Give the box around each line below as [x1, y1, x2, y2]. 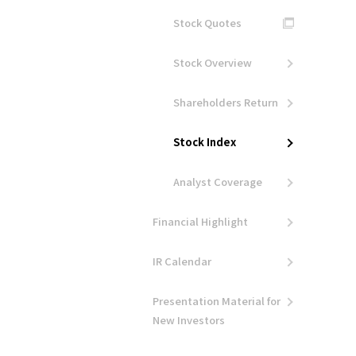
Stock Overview [173, 55, 252, 70]
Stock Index [173, 134, 236, 149]
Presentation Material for [153, 293, 281, 308]
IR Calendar [153, 253, 211, 269]
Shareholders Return [173, 95, 278, 110]
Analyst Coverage [173, 174, 262, 189]
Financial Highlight [153, 214, 248, 229]
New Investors [153, 312, 225, 327]
